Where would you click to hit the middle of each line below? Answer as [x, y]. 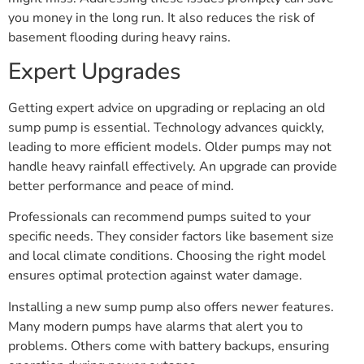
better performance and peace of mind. [121, 186]
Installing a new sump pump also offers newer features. [171, 307]
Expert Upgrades [95, 71]
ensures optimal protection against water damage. [155, 276]
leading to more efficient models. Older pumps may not [170, 147]
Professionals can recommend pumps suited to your [160, 217]
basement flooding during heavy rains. [119, 37]
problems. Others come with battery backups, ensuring [169, 346]
